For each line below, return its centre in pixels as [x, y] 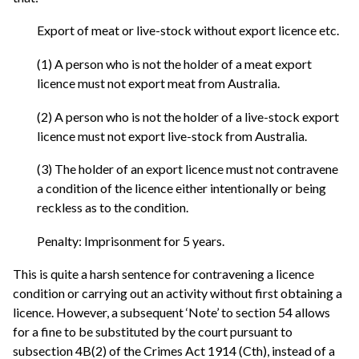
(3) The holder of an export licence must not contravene [188, 169]
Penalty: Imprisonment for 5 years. [131, 240]
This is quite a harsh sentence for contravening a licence [163, 274]
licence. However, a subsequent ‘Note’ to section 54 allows [171, 313]
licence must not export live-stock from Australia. [172, 135]
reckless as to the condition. [113, 208]
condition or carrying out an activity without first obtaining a [177, 293]
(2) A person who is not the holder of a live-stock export [188, 116]
